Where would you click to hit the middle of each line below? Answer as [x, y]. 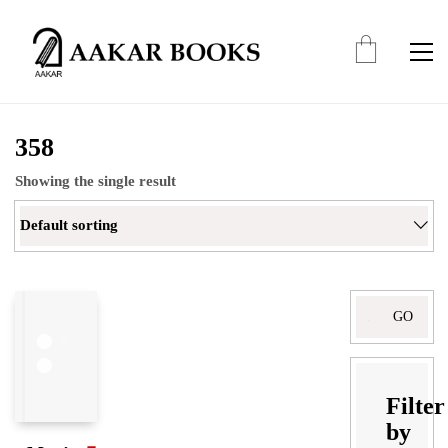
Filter [415, 405]
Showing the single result [95, 181]
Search [376, 303]
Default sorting [69, 224]
